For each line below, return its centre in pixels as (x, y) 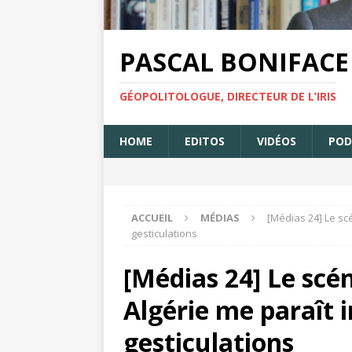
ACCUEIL (152, 218)
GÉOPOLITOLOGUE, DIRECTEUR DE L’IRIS (228, 97)
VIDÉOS (277, 141)
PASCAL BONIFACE (234, 62)
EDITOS (205, 141)
